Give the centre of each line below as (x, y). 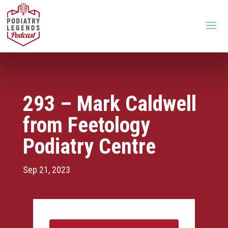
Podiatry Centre (89, 146)
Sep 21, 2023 (46, 170)
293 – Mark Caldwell (109, 104)
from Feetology (86, 125)
